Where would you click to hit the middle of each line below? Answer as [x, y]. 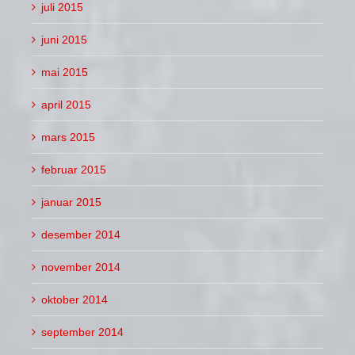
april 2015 [66, 104]
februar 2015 [74, 169]
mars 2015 [68, 137]
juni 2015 [64, 39]
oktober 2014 [74, 299]
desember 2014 [81, 234]
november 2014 [81, 267]
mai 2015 [65, 72]
